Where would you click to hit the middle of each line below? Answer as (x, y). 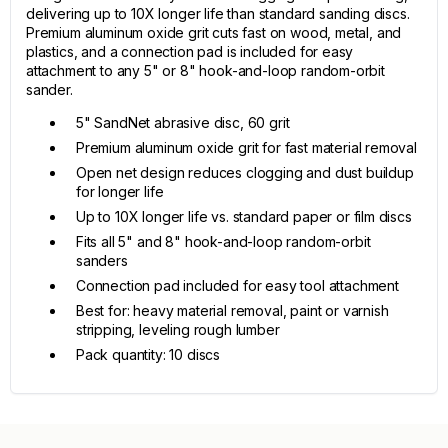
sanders (102, 260)
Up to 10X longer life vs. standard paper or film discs (244, 216)
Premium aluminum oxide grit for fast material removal (246, 147)
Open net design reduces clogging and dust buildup (245, 172)
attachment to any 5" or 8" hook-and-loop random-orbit (205, 70)
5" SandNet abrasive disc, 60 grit (183, 122)
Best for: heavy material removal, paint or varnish (232, 310)
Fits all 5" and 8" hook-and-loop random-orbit (223, 241)
